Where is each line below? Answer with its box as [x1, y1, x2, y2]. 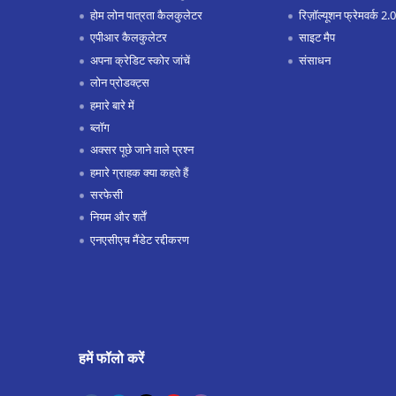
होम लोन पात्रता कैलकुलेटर [89, 6, 202, 23]
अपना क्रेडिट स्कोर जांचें [89, 51, 190, 68]
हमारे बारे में [89, 96, 134, 113]
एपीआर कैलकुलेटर [89, 29, 167, 46]
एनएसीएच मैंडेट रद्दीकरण [89, 231, 189, 247]
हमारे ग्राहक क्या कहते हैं [89, 164, 188, 180]
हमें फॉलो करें [79, 348, 144, 369]
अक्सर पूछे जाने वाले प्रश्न [89, 141, 194, 158]
